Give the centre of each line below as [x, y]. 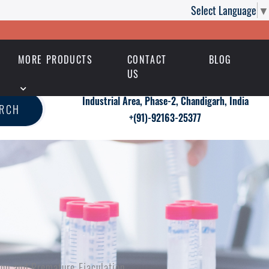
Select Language [224, 10]
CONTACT [147, 60]
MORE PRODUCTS [55, 60]
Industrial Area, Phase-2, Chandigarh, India [165, 101]
